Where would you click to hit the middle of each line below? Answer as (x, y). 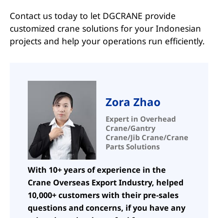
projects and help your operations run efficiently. (107, 41)
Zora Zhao (133, 102)
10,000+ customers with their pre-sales (103, 195)
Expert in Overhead (140, 119)
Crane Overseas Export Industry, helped (106, 183)
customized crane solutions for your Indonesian (105, 28)
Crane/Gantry (130, 128)
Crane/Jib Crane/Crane (147, 137)
